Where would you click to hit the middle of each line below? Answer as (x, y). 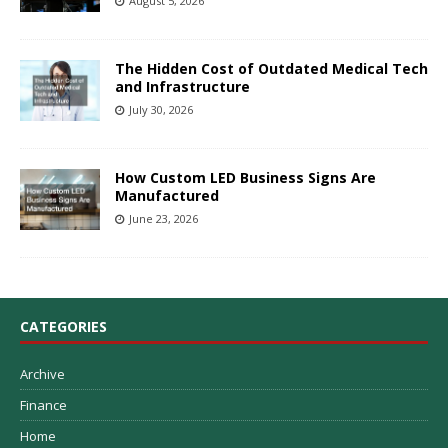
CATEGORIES (63, 327)
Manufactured (167, 196)
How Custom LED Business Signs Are (245, 178)
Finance (43, 405)
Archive (42, 374)
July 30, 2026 (161, 110)
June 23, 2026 (163, 219)
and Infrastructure (182, 87)
